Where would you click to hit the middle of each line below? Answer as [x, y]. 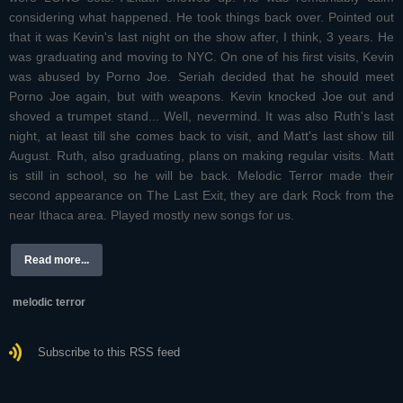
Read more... [57, 260]
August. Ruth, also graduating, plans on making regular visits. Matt [201, 156]
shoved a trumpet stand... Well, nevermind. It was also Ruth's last [201, 116]
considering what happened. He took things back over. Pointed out [201, 18]
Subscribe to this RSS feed [109, 353]
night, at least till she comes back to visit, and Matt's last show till [201, 136]
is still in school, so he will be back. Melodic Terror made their [201, 176]
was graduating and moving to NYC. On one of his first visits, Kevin [201, 57]
